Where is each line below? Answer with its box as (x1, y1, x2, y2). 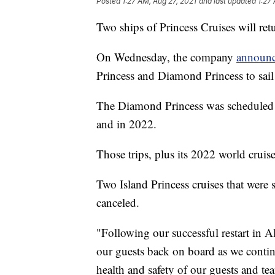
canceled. (96, 195, 139, 211)
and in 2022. (96, 116, 157, 132)
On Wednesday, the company (96, 49, 236, 65)
